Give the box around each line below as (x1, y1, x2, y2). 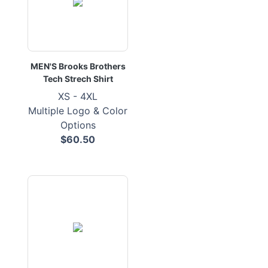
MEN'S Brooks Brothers (30, 61, 126, 71)
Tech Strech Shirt (42, 74, 113, 84)
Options (60, 119, 96, 131)
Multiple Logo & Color (28, 105, 127, 117)
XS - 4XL (58, 90, 98, 102)
